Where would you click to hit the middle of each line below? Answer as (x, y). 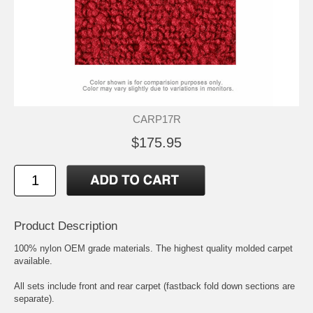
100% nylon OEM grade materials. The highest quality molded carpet (153, 248)
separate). (34, 298)
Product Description (66, 226)
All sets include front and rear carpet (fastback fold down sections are (154, 286)
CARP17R (156, 119)
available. (33, 261)
